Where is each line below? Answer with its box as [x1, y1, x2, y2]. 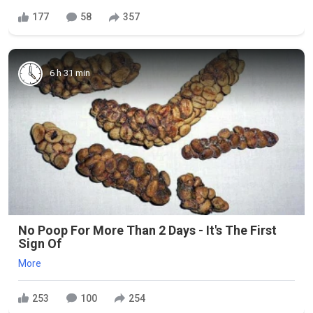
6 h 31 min [50, 68, 90, 78]
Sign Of [18, 236, 61, 251]
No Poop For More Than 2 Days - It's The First [18, 223, 277, 238]
